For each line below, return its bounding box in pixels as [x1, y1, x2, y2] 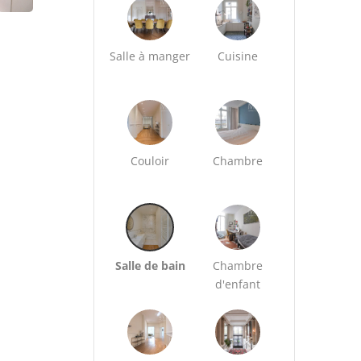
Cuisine [218, 48, 259, 64]
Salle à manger [110, 48, 191, 64]
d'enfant [215, 276, 261, 292]
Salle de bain [114, 258, 185, 273]
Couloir [131, 153, 170, 168]
